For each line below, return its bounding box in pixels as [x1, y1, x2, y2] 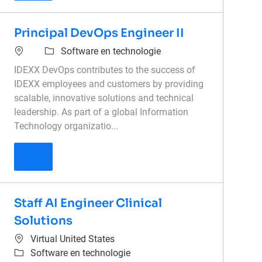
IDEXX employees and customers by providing [14, 78, 204, 90]
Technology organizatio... [14, 120, 119, 132]
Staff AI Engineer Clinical [14, 196, 163, 211]
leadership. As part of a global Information [14, 106, 189, 118]
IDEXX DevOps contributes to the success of [14, 64, 196, 76]
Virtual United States [30, 233, 115, 245]
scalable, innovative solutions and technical [14, 92, 194, 104]
